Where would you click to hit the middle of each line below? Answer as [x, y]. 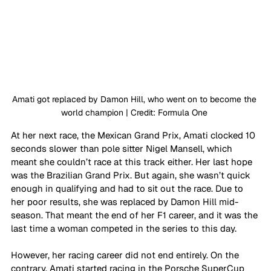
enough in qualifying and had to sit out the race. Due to [128, 188]
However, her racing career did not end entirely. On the [126, 255]
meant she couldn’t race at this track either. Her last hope [133, 162]
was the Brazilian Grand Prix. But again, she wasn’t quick [132, 175]
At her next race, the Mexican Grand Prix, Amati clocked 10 [134, 135]
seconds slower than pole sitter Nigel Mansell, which [123, 148]
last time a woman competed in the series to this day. [124, 228]
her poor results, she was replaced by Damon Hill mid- [125, 201]
